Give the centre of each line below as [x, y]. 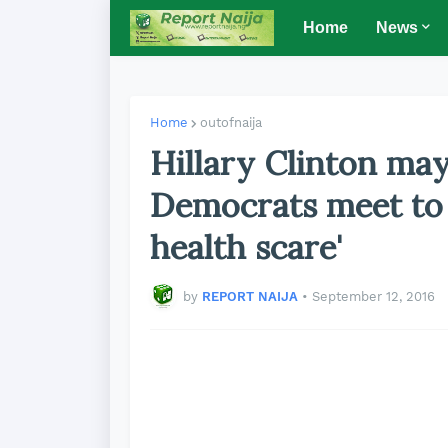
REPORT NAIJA [250, 296]
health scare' [246, 247]
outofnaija [231, 122]
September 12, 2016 [373, 296]
